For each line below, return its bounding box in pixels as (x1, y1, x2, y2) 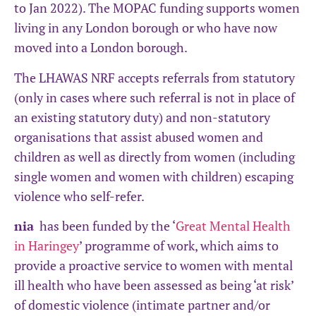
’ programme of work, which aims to (79, 236, 279, 254)
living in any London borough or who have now (14, 19, 277, 37)
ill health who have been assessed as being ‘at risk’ (14, 276, 293, 293)
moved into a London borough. (14, 39, 188, 56)
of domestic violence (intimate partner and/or (14, 296, 270, 313)
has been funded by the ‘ (34, 217, 176, 234)
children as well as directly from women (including (14, 147, 295, 165)
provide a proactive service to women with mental (14, 256, 293, 274)
